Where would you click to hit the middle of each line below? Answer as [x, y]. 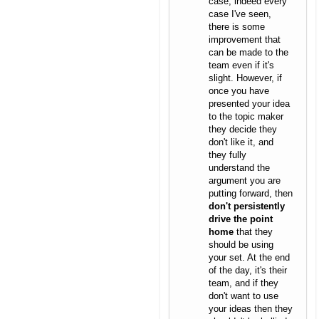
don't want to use [244, 296]
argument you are [245, 181]
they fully [228, 155]
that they [255, 232]
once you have [239, 91]
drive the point [241, 219]
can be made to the [249, 53]
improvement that [245, 40]
